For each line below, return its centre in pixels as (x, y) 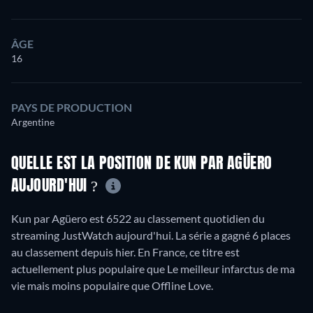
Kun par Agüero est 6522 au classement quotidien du (138, 219)
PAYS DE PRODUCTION (72, 107)
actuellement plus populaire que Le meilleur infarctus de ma (153, 269)
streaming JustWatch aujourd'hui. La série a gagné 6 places (151, 235)
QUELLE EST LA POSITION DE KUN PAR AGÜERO (142, 164)
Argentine (33, 122)
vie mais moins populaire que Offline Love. (112, 286)
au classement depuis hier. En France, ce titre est (125, 252)
